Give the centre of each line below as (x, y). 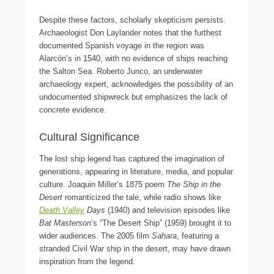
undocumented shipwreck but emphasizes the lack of (133, 97)
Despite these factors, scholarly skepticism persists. (132, 20)
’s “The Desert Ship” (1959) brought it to (161, 223)
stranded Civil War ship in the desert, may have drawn (135, 248)
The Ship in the (194, 184)
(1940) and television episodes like (168, 210)
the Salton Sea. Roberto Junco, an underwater (121, 71)
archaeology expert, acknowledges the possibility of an (136, 84)
